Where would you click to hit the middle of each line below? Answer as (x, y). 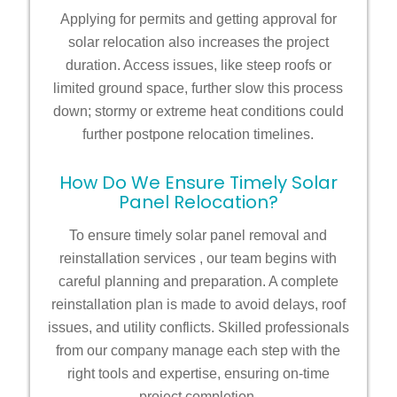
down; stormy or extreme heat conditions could (198, 112)
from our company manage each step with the (198, 350)
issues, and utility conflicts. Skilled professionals (198, 327)
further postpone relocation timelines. (198, 135)
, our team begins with (269, 258)
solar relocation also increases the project (198, 43)
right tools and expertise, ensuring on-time (198, 373)
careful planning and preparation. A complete (198, 281)
